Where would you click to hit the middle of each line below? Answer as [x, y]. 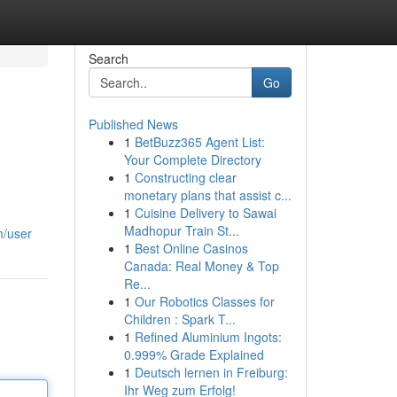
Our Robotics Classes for [204, 301]
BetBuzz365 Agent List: [199, 142]
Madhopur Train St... [181, 230]
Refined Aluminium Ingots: [208, 337]
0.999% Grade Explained [194, 354]
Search [108, 58]
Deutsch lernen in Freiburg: [211, 372]
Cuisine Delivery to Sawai [205, 213]
